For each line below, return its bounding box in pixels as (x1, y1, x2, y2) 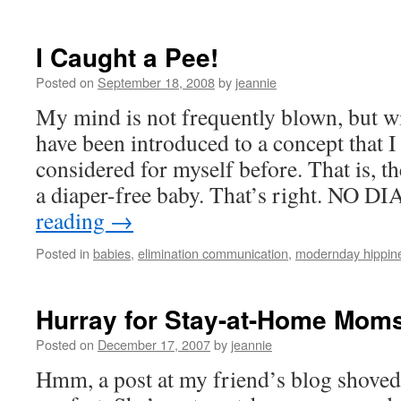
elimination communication (138, 243, 288, 262)
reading (36, 205, 110, 235)
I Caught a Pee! (36, 38, 218, 75)
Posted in (36, 243, 90, 262)
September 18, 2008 (98, 73, 215, 91)
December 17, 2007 (98, 335, 210, 354)
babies (93, 243, 131, 262)
